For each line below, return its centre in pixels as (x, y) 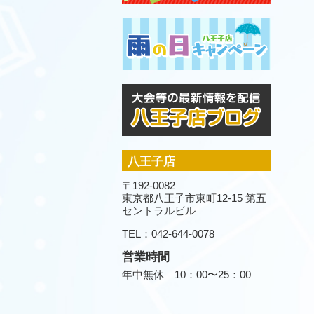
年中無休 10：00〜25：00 (186, 274)
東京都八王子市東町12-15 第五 (194, 198)
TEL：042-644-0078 (168, 234)
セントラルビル (159, 211)
